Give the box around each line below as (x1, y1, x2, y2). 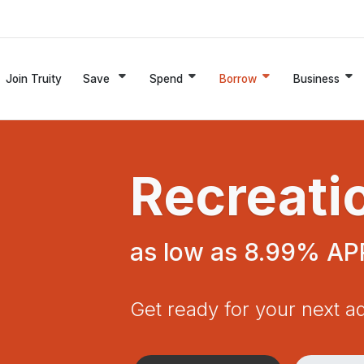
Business (293, 71, 340, 85)
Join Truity (6, 71, 62, 85)
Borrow (219, 71, 257, 85)
